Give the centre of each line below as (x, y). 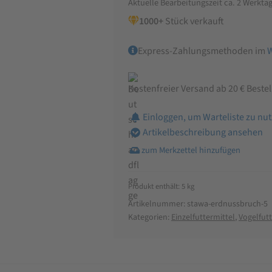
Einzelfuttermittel (203, 217)
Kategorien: (149, 217)
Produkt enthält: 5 (157, 186)
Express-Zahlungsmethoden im (202, 51)
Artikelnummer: (157, 204)
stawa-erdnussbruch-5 (227, 204)
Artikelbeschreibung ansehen (202, 133)
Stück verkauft (193, 21)
